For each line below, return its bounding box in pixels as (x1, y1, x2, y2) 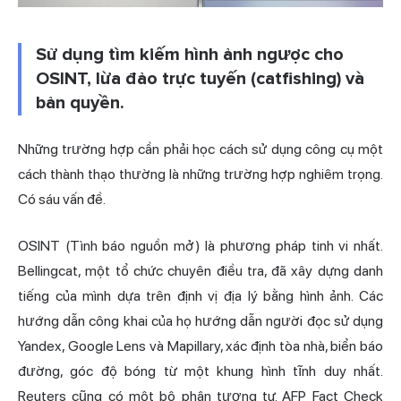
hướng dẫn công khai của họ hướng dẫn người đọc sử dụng (18, 312, 383, 330)
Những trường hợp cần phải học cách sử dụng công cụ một (18, 141, 383, 158)
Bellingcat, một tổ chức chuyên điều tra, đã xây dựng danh (18, 262, 383, 280)
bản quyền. (36, 92, 124, 115)
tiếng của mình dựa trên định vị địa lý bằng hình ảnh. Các (18, 287, 383, 305)
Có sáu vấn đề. (18, 191, 106, 209)
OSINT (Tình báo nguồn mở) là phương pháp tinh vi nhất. (18, 237, 383, 255)
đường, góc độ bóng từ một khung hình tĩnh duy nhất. (18, 363, 383, 380)
